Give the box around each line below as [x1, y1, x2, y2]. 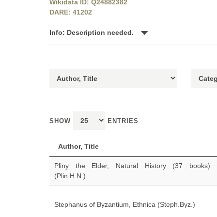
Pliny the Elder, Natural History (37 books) [54, 162, 210, 170]
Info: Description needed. [49, 29, 136, 36]
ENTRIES [105, 117, 139, 124]
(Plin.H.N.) [54, 172, 86, 180]
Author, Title [58, 142, 99, 150]
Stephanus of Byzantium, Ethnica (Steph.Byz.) [54, 201, 195, 208]
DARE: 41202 [49, 8, 92, 16]
